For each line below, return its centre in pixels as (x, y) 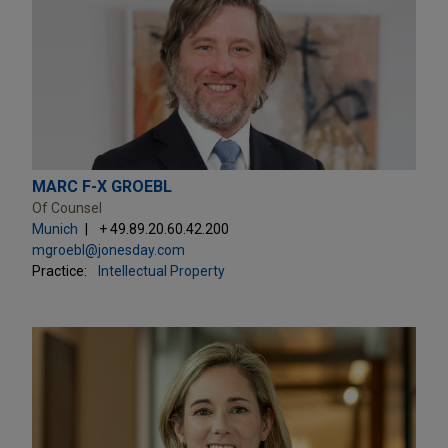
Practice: (59, 270)
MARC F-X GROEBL (102, 186)
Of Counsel (67, 207)
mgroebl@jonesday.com (108, 249)
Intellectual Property (161, 270)
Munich (55, 228)
